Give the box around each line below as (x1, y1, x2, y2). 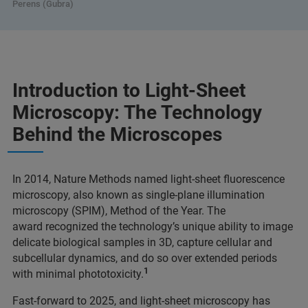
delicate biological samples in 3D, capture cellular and (12, 235, 272, 249)
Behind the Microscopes (12, 122, 222, 146)
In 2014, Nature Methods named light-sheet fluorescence (12, 172, 285, 186)
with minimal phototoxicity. (12, 267, 144, 280)
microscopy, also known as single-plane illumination (12, 188, 265, 201)
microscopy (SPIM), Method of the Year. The (12, 203, 225, 217)
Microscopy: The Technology (12, 100, 262, 124)
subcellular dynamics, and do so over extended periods (12, 251, 277, 265)
